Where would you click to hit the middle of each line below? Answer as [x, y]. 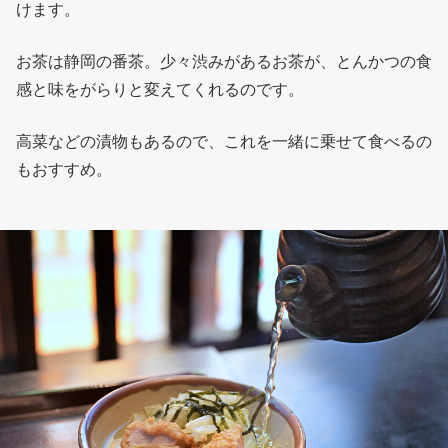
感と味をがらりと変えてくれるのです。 [160, 89]
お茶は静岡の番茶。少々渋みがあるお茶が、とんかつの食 [224, 61]
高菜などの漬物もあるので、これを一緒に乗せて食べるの [224, 141]
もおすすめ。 [64, 169]
